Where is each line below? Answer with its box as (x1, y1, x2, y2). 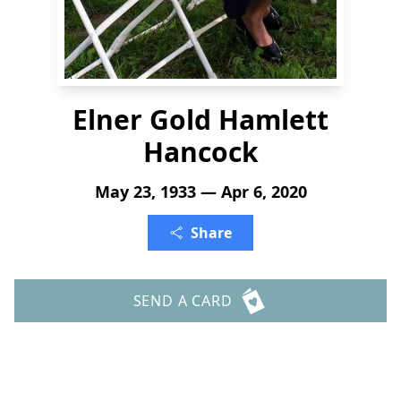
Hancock (142, 133, 259, 170)
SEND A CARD (132, 291, 233, 311)
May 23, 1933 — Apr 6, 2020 (94, 181, 307, 202)
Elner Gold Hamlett (73, 101, 328, 138)
